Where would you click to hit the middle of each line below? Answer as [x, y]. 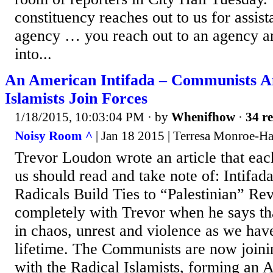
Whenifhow [203, 117]
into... [33, 54]
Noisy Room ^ [54, 136]
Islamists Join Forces [76, 98]
